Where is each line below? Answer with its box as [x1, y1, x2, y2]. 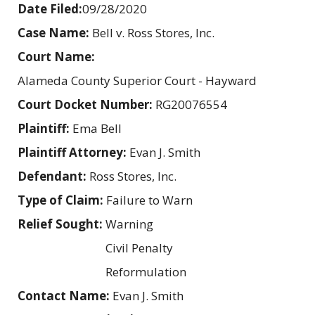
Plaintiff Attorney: [18, 144, 129, 161]
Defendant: [18, 168, 89, 185]
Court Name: [18, 49, 98, 65]
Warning [105, 216, 153, 233]
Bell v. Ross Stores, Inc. [92, 25, 214, 41]
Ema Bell [72, 120, 122, 137]
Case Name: [18, 25, 92, 41]
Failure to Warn [106, 192, 193, 209]
